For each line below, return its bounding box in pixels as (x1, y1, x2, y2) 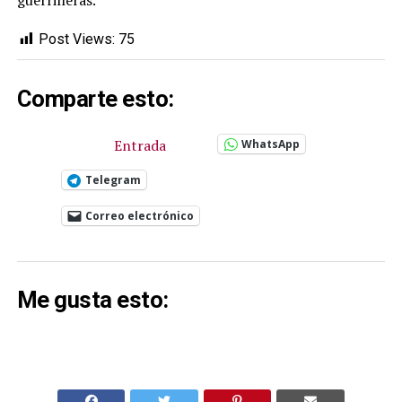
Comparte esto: (16, 84, 174, 112)
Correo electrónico (84, 207, 194, 223)
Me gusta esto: (16, 286, 169, 314)
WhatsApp (240, 135, 300, 152)
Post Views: (38, 31, 115, 48)
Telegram (84, 171, 141, 188)
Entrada (113, 135, 166, 155)
